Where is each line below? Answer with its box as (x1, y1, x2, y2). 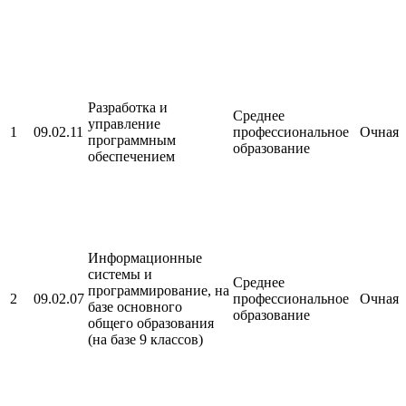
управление (88, 116, 160, 132)
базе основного (88, 299, 182, 315)
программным (88, 132, 176, 149)
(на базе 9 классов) (88, 332, 203, 348)
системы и (88, 266, 152, 283)
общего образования (88, 315, 214, 332)
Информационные (88, 250, 202, 266)
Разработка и (88, 100, 168, 116)
